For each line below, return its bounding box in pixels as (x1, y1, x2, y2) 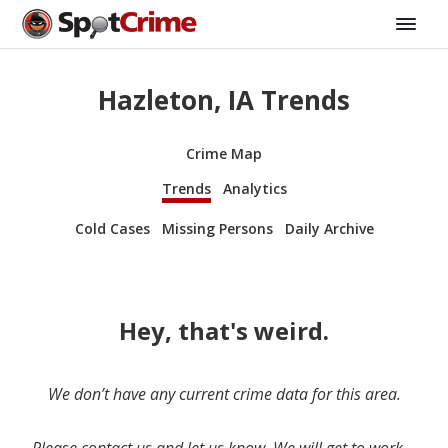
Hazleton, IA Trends (98, 82, 350, 119)
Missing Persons (161, 218, 273, 238)
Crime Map (186, 143, 262, 163)
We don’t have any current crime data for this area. (47, 382, 401, 405)
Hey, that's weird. (119, 313, 329, 347)
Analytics (222, 178, 287, 198)
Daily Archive (284, 218, 374, 238)
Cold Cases (74, 218, 150, 238)
